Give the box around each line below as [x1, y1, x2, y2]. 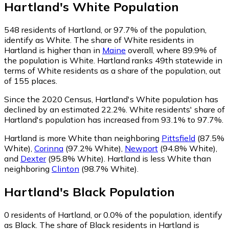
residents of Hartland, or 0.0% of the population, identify [9, 209, 222, 220]
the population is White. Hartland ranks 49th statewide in [4, 55, 222, 65]
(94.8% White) [158, 143, 216, 153]
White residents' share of [127, 104, 225, 114]
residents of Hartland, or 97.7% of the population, [19, 24, 207, 35]
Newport [125, 143, 158, 153]
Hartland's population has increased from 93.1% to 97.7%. [4, 114, 223, 125]
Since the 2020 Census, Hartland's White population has [4, 94, 218, 104]
